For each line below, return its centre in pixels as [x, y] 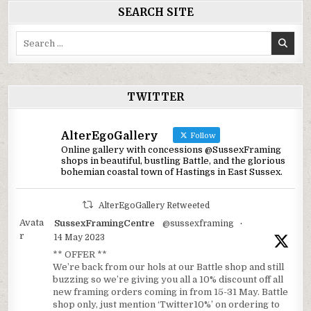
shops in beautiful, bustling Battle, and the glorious [174, 161]
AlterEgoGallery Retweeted [154, 206]
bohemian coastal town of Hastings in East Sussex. [172, 172]
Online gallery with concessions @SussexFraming [171, 150]
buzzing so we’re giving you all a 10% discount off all [168, 280]
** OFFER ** [80, 255]
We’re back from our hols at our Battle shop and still [169, 267]
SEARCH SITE [155, 12]
